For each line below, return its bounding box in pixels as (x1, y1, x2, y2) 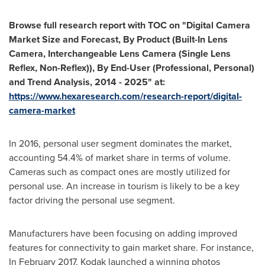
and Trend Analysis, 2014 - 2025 (9, 75, 148, 89)
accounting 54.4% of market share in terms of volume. (9, 151, 231, 164)
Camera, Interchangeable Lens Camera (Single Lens (9, 47, 231, 60)
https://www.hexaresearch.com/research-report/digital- (9, 89, 242, 103)
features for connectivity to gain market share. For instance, (9, 241, 254, 254)
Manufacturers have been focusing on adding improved (9, 227, 237, 240)
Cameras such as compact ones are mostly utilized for (9, 165, 230, 179)
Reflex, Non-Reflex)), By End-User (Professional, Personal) (9, 61, 254, 75)
